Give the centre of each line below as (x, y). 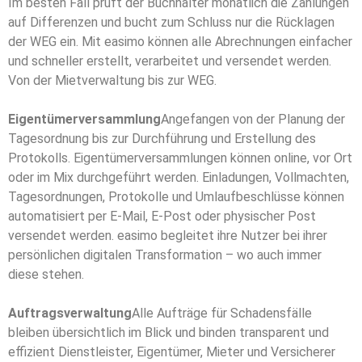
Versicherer (303, 352)
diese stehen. (46, 275)
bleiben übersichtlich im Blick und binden (122, 333)
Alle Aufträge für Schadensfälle (222, 314)
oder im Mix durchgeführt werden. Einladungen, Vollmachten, (179, 178)
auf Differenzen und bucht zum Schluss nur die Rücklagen (171, 23)
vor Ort (333, 158)
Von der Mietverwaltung (76, 81)
